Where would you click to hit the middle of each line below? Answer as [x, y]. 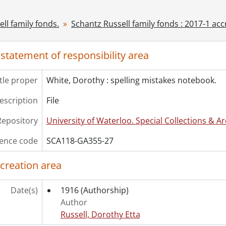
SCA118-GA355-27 [80, 141]
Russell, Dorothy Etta [100, 214]
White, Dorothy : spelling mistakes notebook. [131, 80]
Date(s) [24, 190]
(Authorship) [104, 190]
